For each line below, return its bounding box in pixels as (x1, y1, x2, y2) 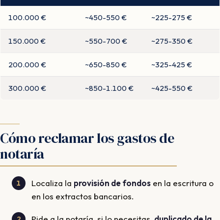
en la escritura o (151, 178, 214, 189)
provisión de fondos (74, 178, 151, 189)
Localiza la (31, 178, 74, 189)
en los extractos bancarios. (31, 191, 134, 202)
